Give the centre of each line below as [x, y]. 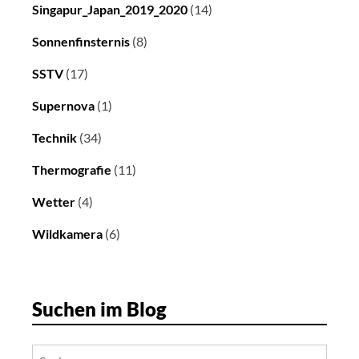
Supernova [63, 106]
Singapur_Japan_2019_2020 [110, 10]
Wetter [54, 202]
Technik [54, 138]
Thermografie [72, 170]
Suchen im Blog [99, 309]
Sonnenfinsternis [81, 42]
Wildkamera [67, 234]
